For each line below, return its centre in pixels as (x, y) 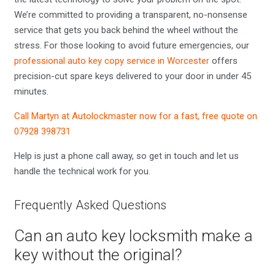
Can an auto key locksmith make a (133, 235)
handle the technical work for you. (82, 172)
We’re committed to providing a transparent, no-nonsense (130, 15)
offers (223, 61)
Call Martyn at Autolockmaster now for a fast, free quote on (135, 116)
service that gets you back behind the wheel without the (126, 30)
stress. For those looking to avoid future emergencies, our (131, 46)
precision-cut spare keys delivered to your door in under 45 (132, 76)
